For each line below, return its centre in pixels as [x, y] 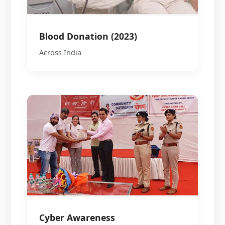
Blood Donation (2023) [88, 36]
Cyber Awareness [77, 217]
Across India [61, 52]
